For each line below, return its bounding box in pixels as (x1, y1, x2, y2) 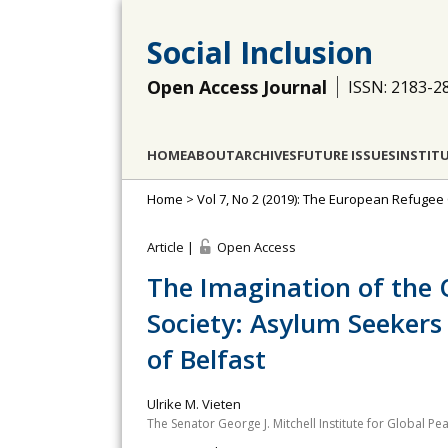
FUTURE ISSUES (297, 146, 396, 164)
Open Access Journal (147, 75, 327, 99)
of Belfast (147, 341, 266, 377)
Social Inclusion (147, 32, 373, 73)
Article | (147, 238, 197, 256)
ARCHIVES (235, 146, 297, 164)
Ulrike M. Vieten (147, 395, 241, 413)
